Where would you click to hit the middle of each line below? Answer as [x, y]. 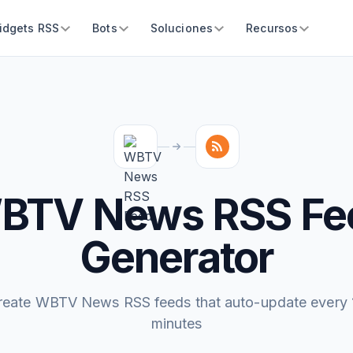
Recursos [272, 28]
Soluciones [182, 28]
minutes [176, 323]
